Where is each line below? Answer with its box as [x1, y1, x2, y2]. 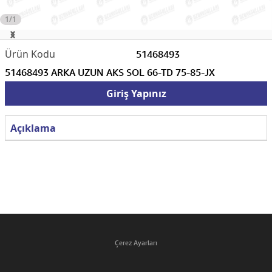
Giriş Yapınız [106, 87, 166, 100]
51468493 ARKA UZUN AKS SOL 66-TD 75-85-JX [5, 66, 215, 78]
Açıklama [10, 121, 56, 135]
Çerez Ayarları [115, 237, 157, 248]
